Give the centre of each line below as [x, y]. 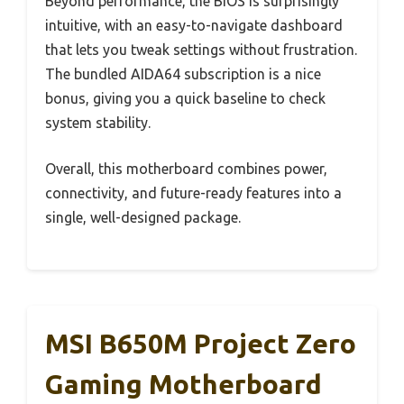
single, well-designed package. [143, 218]
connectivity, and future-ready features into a [193, 193]
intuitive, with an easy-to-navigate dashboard [194, 26]
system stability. [98, 123]
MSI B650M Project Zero [201, 344]
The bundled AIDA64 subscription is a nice [183, 74]
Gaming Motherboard [184, 385]
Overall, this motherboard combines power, [186, 169]
